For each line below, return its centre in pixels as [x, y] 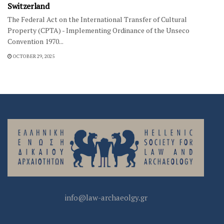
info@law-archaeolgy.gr [106, 197]
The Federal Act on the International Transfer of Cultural [97, 19]
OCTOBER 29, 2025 [33, 56]
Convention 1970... [35, 41]
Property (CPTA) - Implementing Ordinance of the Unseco [98, 30]
